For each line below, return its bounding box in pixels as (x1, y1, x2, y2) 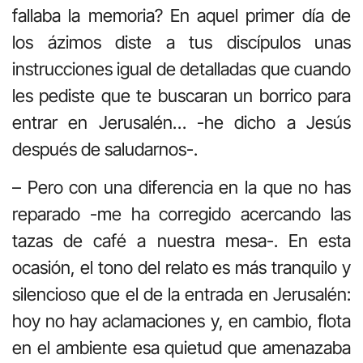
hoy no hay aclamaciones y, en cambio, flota (12, 310, 351, 331)
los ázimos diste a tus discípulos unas (12, 31, 351, 53)
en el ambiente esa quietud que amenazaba (12, 336, 351, 358)
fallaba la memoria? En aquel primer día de (12, 4, 351, 26)
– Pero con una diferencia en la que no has (12, 176, 351, 198)
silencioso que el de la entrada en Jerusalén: (12, 283, 351, 305)
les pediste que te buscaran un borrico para (12, 84, 351, 106)
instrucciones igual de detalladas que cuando (12, 58, 351, 79)
